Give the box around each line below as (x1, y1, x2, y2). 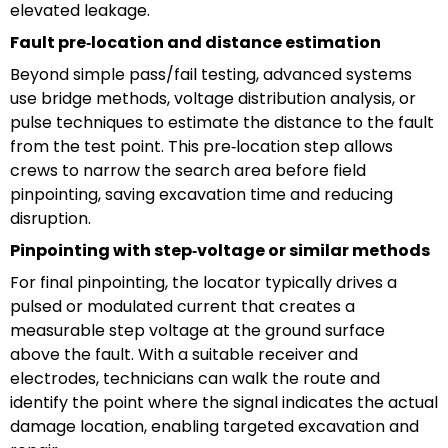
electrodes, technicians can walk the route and (10, 366, 380, 390)
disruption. (10, 206, 91, 230)
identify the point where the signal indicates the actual (10, 390, 438, 414)
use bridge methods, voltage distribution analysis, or (10, 86, 416, 110)
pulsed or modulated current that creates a (10, 294, 355, 318)
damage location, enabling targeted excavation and (10, 414, 419, 438)
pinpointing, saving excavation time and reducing (10, 182, 393, 206)
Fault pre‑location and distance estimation (10, 30, 381, 54)
